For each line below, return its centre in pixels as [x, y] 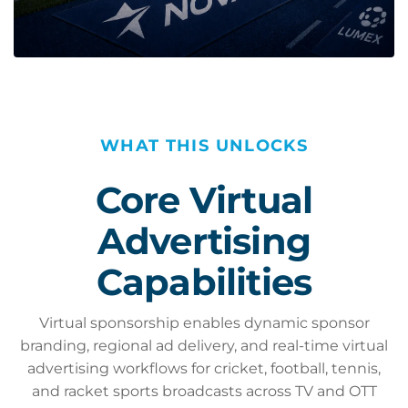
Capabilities [204, 282]
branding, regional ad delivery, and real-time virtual [204, 346]
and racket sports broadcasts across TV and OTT [204, 391]
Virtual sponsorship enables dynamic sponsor [204, 323]
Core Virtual [204, 200]
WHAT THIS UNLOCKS [204, 146]
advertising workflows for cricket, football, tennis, [204, 368]
